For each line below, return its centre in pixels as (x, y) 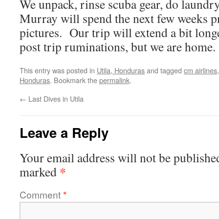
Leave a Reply (64, 132)
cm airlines (200, 70)
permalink (114, 80)
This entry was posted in (58, 70)
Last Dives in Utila (55, 99)
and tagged (164, 70)
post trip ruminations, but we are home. (118, 46)
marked (40, 172)
